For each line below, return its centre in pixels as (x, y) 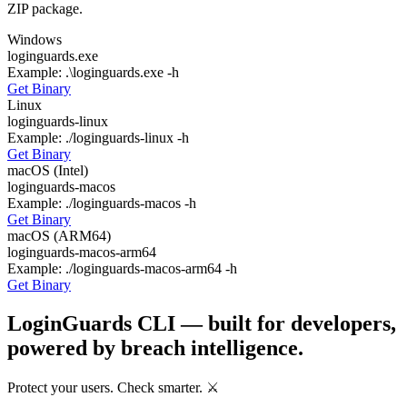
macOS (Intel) (48, 170)
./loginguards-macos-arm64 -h (151, 268)
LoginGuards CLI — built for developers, (202, 323)
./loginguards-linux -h (127, 137)
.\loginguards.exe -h (122, 72)
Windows (35, 39)
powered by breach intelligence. (155, 347)
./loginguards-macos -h (131, 203)
